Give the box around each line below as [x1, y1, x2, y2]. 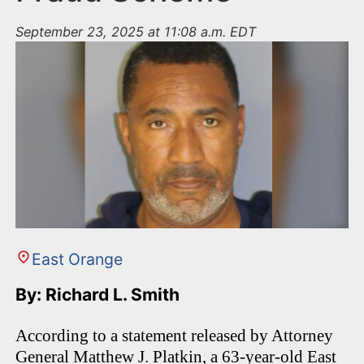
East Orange [31, 249, 123, 270]
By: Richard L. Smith [15, 284, 184, 305]
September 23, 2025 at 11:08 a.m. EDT [15, 24, 257, 41]
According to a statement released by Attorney [15, 326, 334, 346]
